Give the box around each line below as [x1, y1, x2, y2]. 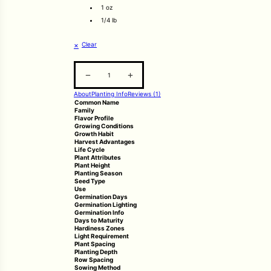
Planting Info [91, 90, 128, 97]
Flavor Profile [74, 114, 114, 122]
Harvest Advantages [74, 138, 135, 145]
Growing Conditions [74, 122, 134, 129]
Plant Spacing [74, 240, 115, 247]
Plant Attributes [74, 154, 121, 161]
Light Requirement [74, 232, 129, 240]
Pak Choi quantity [76, 62, 126, 70]
